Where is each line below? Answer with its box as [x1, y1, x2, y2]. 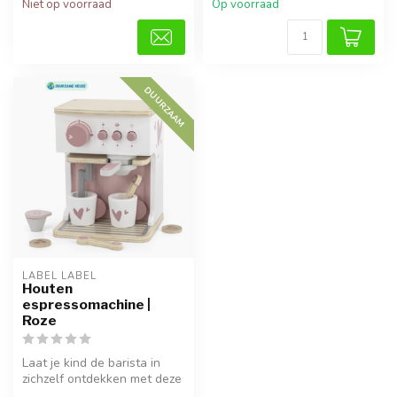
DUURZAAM [142, 83, 188, 130]
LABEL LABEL [22, 269, 97, 283]
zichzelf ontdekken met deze [22, 370, 182, 387]
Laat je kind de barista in [22, 354, 160, 371]
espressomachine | [22, 295, 151, 313]
